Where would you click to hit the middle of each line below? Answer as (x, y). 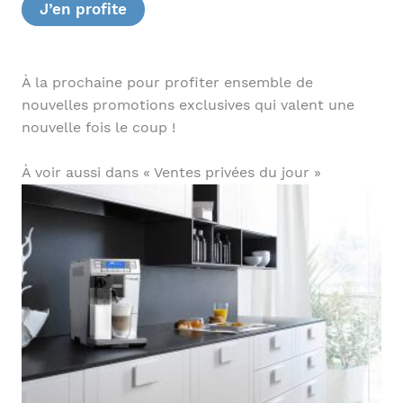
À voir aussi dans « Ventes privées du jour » (171, 173)
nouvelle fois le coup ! (98, 128)
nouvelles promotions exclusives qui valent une (188, 106)
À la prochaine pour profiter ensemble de (167, 83)
